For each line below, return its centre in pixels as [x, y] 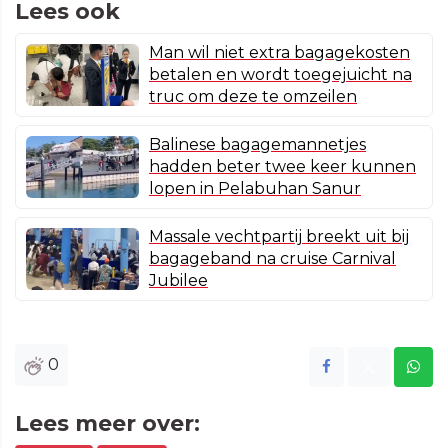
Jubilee [178, 281]
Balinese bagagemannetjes [257, 145]
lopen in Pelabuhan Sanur [255, 189]
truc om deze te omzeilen [253, 97]
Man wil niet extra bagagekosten [279, 53]
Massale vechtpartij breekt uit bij [279, 237]
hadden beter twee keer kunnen [282, 167]
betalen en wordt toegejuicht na [280, 75]
